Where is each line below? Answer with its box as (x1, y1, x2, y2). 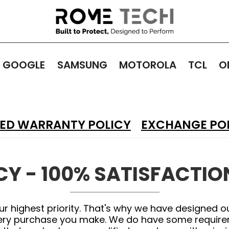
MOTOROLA (119, 58, 176, 72)
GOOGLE (3, 58, 45, 72)
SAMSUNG (57, 58, 107, 72)
